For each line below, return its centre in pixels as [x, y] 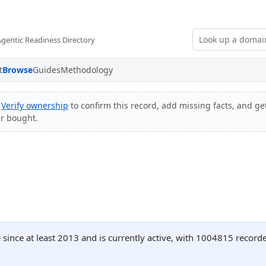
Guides [47, 70]
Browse [18, 70]
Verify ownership [35, 105]
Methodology [87, 70]
